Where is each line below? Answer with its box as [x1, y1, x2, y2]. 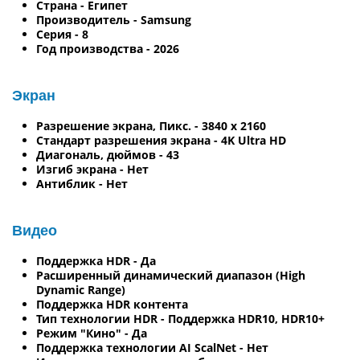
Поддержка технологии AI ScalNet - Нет [36, 339, 268, 355]
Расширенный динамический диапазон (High [36, 267, 305, 283]
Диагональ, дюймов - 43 [36, 146, 179, 162]
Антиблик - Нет [36, 175, 128, 191]
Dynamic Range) [36, 281, 125, 297]
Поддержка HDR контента [36, 296, 188, 312]
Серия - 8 [36, 26, 88, 42]
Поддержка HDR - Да [36, 252, 156, 268]
